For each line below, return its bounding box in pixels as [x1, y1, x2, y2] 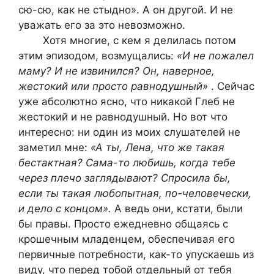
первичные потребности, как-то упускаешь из [18, 248, 254, 261]
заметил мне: [18, 141, 91, 154]
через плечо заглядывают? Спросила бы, [18, 171, 231, 184]
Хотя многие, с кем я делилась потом [18, 34, 236, 46]
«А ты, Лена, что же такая [91, 141, 224, 154]
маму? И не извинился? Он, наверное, [18, 64, 215, 77]
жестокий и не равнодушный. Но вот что [18, 110, 228, 123]
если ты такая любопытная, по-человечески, [18, 187, 251, 199]
